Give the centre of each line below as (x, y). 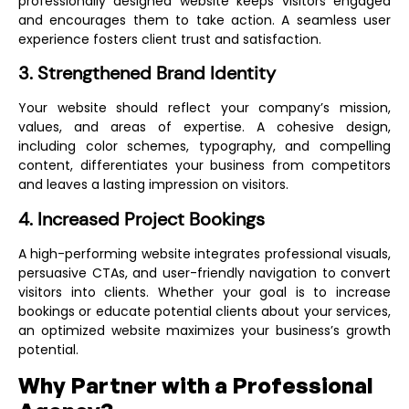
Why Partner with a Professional (196, 385)
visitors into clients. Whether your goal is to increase (204, 292)
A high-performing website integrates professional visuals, (204, 253)
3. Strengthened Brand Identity (147, 73)
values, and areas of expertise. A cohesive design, (204, 127)
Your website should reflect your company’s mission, (204, 108)
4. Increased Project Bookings (142, 219)
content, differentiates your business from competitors (204, 166)
